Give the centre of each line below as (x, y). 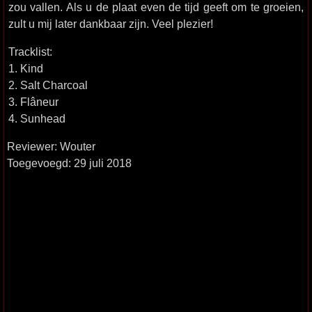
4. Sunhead (37, 118)
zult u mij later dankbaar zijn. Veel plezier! (111, 24)
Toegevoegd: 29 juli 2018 (69, 163)
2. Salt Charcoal (48, 85)
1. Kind (26, 68)
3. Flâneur (33, 102)
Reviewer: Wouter (51, 146)
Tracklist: (30, 52)
